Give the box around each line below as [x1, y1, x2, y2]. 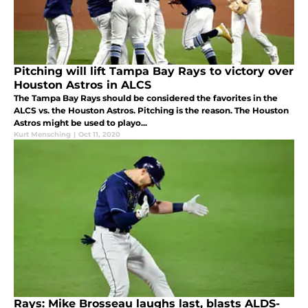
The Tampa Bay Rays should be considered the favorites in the [14, 93, 278, 104]
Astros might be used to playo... [14, 118, 147, 129]
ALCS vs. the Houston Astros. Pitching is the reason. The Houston [14, 105, 289, 116]
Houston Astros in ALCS [14, 78, 151, 92]
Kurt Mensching [14, 130, 71, 140]
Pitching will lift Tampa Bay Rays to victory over [14, 65, 294, 78]
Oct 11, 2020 [78, 130, 120, 140]
